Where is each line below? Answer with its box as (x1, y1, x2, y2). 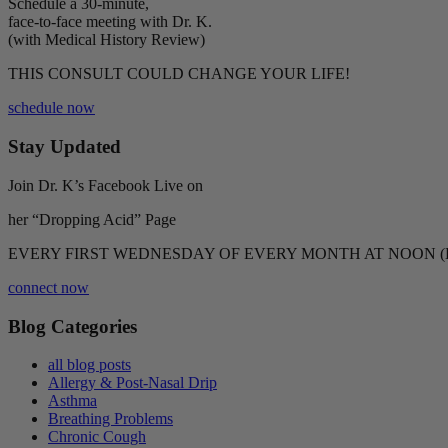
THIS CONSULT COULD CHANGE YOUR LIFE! (8, 65, 350, 83)
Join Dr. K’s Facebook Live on (8, 176, 203, 194)
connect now (8, 278, 89, 296)
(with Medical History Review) (8, 31, 205, 49)
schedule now (8, 99, 95, 117)
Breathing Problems (48, 410, 173, 428)
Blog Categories (8, 315, 137, 337)
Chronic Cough (48, 428, 146, 446)
